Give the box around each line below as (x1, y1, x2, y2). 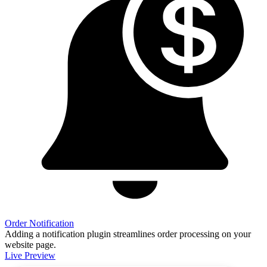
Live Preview (5, 250, 55, 260)
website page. (5, 239, 56, 250)
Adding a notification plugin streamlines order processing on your (5, 228, 251, 239)
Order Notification (5, 218, 74, 228)
